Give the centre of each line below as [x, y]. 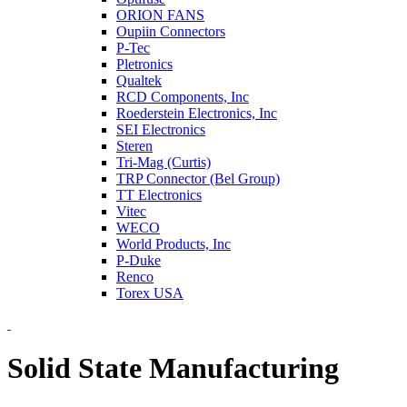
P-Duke [139, 260]
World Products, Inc [174, 244]
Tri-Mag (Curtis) [164, 162]
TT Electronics [159, 195]
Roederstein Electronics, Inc [197, 113]
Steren [134, 146]
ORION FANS [160, 15]
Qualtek [139, 80]
